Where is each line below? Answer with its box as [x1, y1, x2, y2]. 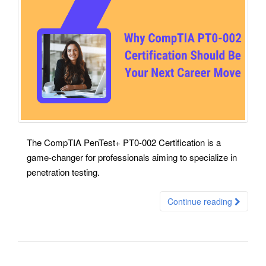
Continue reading [167, 195, 235, 207]
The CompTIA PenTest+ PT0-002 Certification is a [27, 135, 221, 148]
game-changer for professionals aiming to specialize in [27, 150, 237, 163]
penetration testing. [27, 165, 100, 178]
